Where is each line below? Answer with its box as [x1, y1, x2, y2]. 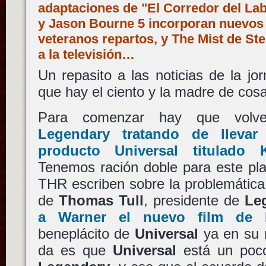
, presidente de [143, 192, 245, 209]
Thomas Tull [58, 192, 144, 209]
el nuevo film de [106, 209, 265, 226]
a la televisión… [37, 47, 135, 62]
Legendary [37, 126, 110, 142]
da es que [37, 242, 113, 259]
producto [37, 142, 115, 159]
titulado [178, 142, 260, 159]
